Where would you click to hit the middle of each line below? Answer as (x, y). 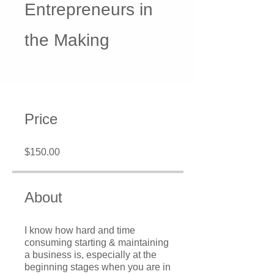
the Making (67, 40)
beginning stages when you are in (98, 267)
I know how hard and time (80, 231)
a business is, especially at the (91, 255)
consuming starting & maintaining (97, 243)
